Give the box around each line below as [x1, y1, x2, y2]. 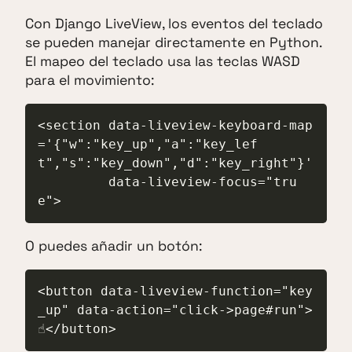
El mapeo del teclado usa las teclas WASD [25, 53, 300, 70]
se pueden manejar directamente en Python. [25, 34, 321, 51]
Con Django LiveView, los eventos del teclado [25, 15, 323, 32]
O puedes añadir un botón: [25, 237, 202, 255]
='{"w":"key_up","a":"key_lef [38, 136, 258, 152]
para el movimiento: [25, 71, 154, 89]
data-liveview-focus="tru [38, 174, 108, 189]
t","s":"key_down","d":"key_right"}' [38, 155, 313, 170]
